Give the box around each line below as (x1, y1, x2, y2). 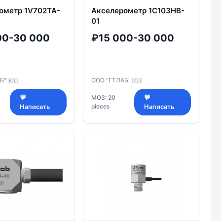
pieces (91, 102, 110, 110)
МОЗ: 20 (91, 93, 115, 101)
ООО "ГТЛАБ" (91, 76, 132, 84)
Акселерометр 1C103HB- (91, 6, 184, 15)
